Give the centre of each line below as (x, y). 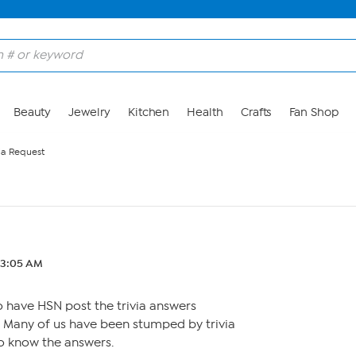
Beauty (32, 112)
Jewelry (89, 112)
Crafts (256, 112)
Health (205, 112)
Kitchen (149, 112)
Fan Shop (313, 112)
